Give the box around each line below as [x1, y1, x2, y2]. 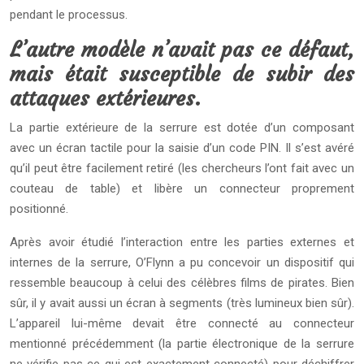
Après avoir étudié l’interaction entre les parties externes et [10, 235, 354, 249]
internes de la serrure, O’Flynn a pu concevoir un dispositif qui [10, 255, 354, 270]
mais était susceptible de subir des [10, 62, 354, 87]
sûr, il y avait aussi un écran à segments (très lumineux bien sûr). [10, 296, 354, 310]
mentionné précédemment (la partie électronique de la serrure [10, 336, 354, 351]
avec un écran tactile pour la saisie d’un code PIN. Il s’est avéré [10, 141, 354, 155]
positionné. [10, 201, 68, 216]
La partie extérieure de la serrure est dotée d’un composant [10, 120, 354, 135]
